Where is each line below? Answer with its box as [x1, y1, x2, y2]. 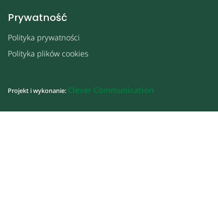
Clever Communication [68, 85, 154, 96]
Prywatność [8, 10, 67, 24]
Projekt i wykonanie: [8, 86, 68, 95]
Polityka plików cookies [8, 48, 88, 59]
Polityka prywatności [8, 32, 80, 43]
